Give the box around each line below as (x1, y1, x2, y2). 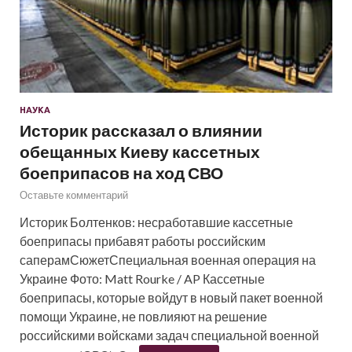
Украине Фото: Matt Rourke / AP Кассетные (20, 270, 265, 286)
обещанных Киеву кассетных (20, 141, 260, 161)
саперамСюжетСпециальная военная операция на (20, 251, 316, 267)
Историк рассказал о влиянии (20, 119, 262, 140)
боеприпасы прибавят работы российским (20, 233, 266, 248)
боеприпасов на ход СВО (20, 162, 223, 182)
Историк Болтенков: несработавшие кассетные (20, 214, 293, 229)
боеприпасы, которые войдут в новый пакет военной (20, 289, 323, 305)
